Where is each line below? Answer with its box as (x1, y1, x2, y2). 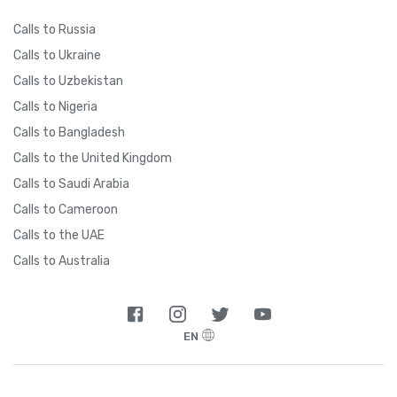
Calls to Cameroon (13, 201, 118, 217)
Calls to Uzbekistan (13, 73, 123, 89)
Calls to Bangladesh (13, 124, 125, 140)
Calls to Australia (13, 253, 110, 269)
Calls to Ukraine (13, 47, 101, 63)
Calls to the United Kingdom (13, 150, 172, 166)
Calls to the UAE (13, 227, 105, 243)
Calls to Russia (13, 21, 96, 37)
